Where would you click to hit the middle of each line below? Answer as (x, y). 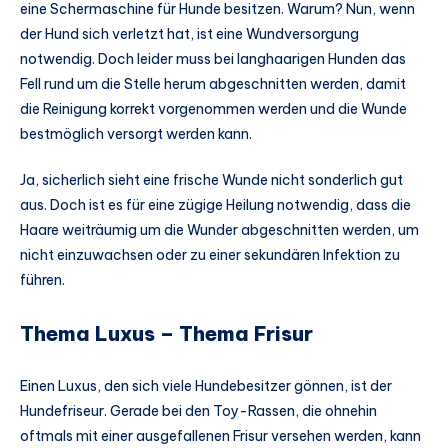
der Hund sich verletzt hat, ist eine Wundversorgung (189, 34)
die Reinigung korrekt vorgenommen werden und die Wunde (213, 109)
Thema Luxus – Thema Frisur (166, 334)
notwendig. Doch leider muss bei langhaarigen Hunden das (213, 59)
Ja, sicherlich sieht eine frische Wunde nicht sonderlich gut (211, 180)
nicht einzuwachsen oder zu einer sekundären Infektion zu (210, 255)
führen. (42, 280)
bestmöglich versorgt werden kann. (136, 134)
